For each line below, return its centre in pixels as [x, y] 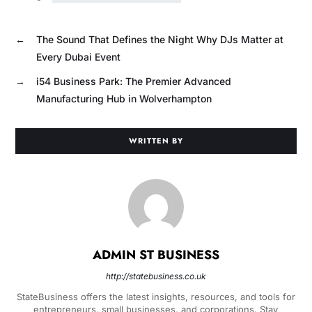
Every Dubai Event [78, 57]
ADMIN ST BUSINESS [156, 255]
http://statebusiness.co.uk [156, 276]
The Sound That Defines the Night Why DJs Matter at [159, 40]
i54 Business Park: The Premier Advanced [133, 81]
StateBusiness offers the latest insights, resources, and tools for [156, 297]
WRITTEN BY [156, 141]
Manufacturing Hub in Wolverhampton [124, 99]
